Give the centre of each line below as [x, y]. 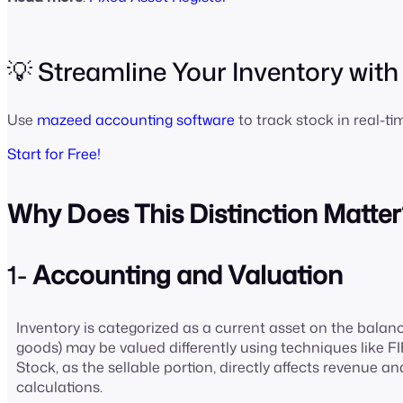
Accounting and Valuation [188, 275]
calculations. [61, 387]
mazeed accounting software [136, 119]
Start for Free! [54, 153]
